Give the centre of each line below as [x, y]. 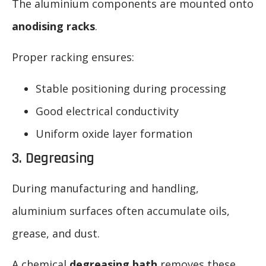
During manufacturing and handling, [105, 188]
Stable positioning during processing [131, 88]
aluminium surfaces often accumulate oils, [121, 210]
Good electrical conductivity [107, 111]
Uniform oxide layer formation [114, 133]
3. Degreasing [53, 158]
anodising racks [53, 26]
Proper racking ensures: [73, 57]
